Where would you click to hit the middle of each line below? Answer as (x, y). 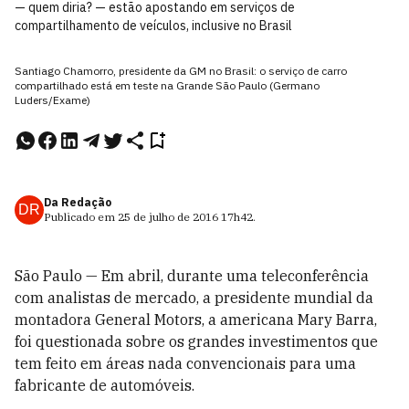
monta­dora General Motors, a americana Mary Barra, (196, 320)
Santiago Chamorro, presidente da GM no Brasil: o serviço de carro (181, 71)
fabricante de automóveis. (105, 385)
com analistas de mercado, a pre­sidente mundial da (194, 298)
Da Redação (78, 202)
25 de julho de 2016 (168, 217)
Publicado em (81, 217)
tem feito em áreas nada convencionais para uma (185, 363)
